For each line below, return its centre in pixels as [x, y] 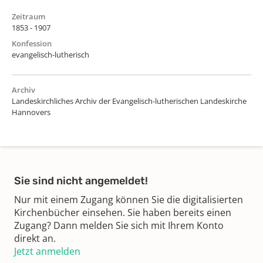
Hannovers [31, 112]
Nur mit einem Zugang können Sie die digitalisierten [129, 199]
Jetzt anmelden [47, 251]
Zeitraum [28, 16]
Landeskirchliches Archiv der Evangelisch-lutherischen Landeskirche [129, 101]
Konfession [32, 43]
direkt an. [35, 238]
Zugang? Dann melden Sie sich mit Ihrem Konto [119, 225]
